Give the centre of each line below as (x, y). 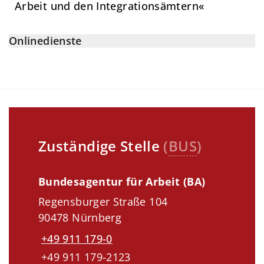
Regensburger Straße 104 (103, 201)
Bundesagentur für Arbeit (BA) (122, 181)
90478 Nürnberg (80, 217)
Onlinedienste (45, 40)
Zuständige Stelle (101, 146)
